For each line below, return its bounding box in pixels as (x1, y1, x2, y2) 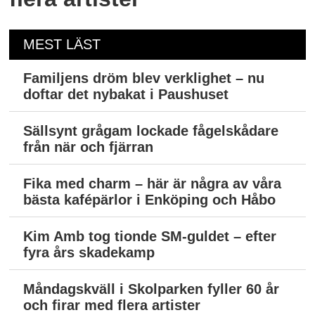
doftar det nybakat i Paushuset (23, 86, 229, 103)
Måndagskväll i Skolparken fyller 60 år (23, 281, 280, 297)
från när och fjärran (23, 139, 154, 155)
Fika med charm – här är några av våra (23, 176, 282, 192)
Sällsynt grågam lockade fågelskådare (23, 123, 279, 139)
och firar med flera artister (23, 297, 201, 314)
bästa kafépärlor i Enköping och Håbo (23, 192, 276, 208)
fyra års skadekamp (23, 245, 155, 261)
